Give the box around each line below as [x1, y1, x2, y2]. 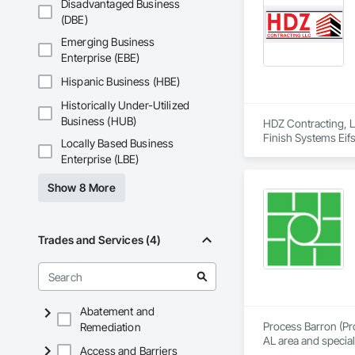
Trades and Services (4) [38, 233, 162, 247]
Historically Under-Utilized [61, 98, 190, 113]
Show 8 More [48, 181, 116, 195]
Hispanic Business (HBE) [61, 74, 181, 89]
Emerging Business [61, 35, 155, 49]
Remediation [80, 320, 141, 334]
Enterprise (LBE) [61, 152, 139, 166]
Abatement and [80, 304, 155, 319]
